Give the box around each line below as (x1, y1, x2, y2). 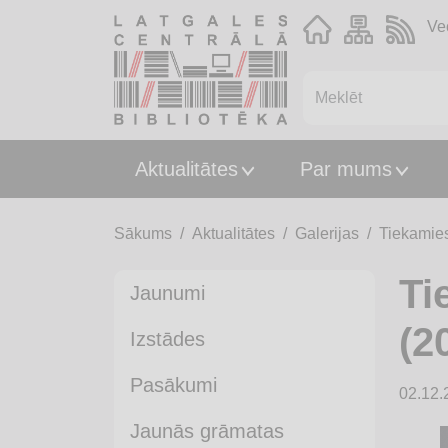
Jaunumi (130, 281, 205, 304)
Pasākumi (130, 373, 217, 396)
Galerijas (295, 224, 359, 242)
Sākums (114, 224, 172, 242)
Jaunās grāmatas (130, 419, 284, 442)
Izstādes (130, 327, 205, 350)
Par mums (299, 157, 392, 180)
